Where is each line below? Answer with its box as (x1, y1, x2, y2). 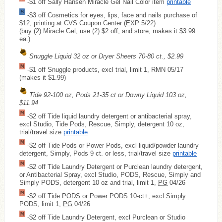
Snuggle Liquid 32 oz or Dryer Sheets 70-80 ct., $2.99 (27, 52, 183, 60)
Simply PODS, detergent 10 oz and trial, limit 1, (19, 178, 158, 186)
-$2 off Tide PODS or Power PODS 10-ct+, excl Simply (25, 192, 186, 200)
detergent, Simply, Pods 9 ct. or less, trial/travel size (19, 149, 172, 157)
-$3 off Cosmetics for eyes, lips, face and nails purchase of (25, 11, 197, 19)
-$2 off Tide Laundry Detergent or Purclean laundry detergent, (25, 163, 203, 170)
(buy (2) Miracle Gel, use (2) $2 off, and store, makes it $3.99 (19, 27, 195, 35)
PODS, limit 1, (19, 200, 63, 208)
